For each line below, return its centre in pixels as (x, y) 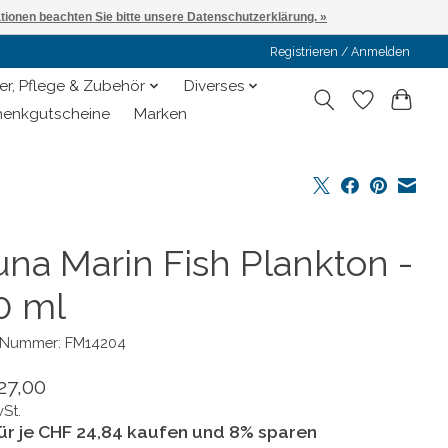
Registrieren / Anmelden (340, 51)
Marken (161, 114)
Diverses (214, 86)
